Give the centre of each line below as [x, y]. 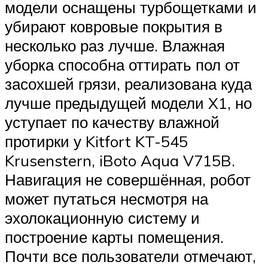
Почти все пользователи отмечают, [130, 256]
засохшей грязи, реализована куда [128, 84]
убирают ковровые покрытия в [114, 27]
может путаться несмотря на [106, 199]
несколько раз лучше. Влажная [115, 46]
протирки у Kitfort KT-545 [96, 141]
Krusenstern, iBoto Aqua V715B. [120, 161]
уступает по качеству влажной [112, 122]
